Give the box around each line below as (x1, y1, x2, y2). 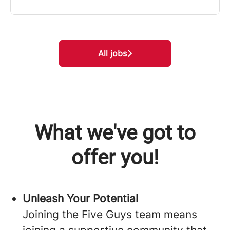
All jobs (98, 48, 127, 59)
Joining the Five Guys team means (23, 208, 197, 221)
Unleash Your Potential (23, 192, 138, 205)
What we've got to (34, 121, 196, 145)
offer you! (71, 145, 159, 170)
